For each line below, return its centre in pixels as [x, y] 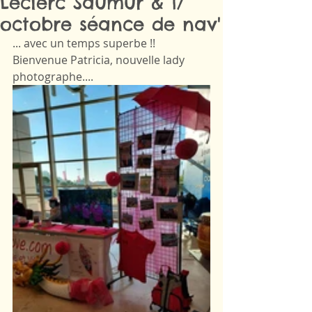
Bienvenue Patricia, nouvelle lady [100, 60]
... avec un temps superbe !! [85, 43]
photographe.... [53, 77]
